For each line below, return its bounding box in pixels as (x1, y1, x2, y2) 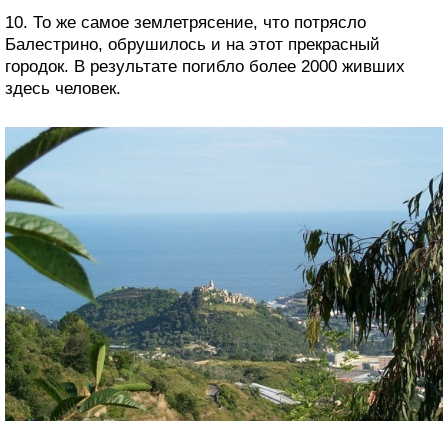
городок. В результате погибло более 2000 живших (5, 57, 405, 77)
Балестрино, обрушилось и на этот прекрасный (5, 35, 380, 55)
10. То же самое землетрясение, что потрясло (5, 13, 366, 33)
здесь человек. (5, 79, 121, 99)
